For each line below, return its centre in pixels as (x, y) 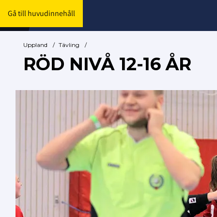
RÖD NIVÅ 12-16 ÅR (107, 64)
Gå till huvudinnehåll (41, 13)
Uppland (35, 45)
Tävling (69, 45)
